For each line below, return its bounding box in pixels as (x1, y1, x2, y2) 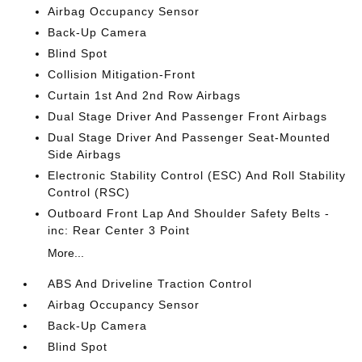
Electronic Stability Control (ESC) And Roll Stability (48, 168, 347, 182)
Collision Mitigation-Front (48, 67, 196, 81)
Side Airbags (48, 147, 122, 161)
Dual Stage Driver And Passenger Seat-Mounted (48, 130, 331, 144)
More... (48, 246, 85, 259)
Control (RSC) (48, 185, 131, 199)
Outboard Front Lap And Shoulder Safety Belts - (48, 206, 330, 220)
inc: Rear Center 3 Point (48, 223, 191, 237)
